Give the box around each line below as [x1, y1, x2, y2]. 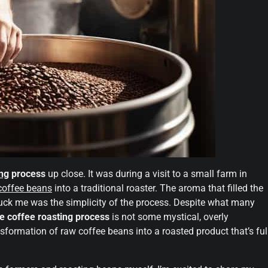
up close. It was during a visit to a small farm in [45, 167, 247, 179]
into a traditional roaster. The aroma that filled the [52, 182, 263, 194]
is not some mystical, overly [109, 211, 229, 223]
